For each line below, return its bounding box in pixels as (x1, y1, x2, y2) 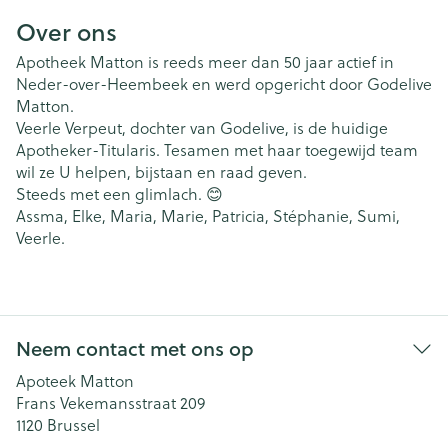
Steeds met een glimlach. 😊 (16, 182, 223, 205)
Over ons (16, 14, 117, 50)
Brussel (47, 414, 100, 437)
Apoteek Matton (16, 370, 134, 393)
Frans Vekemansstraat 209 (16, 392, 205, 415)
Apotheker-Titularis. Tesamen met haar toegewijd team (16, 138, 418, 161)
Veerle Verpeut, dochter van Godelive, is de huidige (16, 116, 388, 139)
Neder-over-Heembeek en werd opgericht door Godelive (16, 72, 432, 95)
